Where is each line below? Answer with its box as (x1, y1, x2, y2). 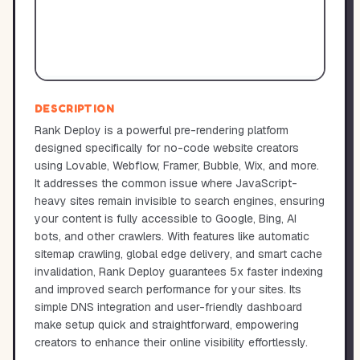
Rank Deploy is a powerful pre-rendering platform (35, 123, 288, 137)
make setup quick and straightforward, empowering (35, 317, 299, 332)
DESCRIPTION (35, 101, 114, 115)
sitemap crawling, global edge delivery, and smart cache (35, 247, 322, 261)
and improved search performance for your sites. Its (35, 282, 301, 297)
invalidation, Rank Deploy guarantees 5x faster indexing (35, 264, 323, 279)
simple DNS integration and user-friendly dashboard (35, 300, 302, 314)
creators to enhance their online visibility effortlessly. (35, 335, 308, 350)
